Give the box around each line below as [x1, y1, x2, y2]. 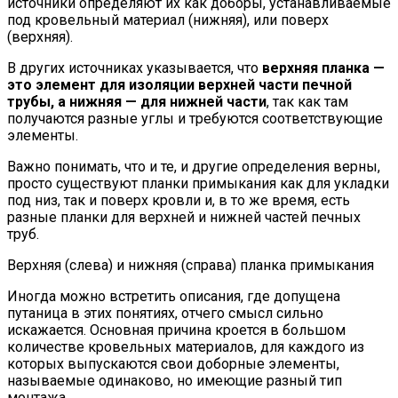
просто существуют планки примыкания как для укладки [7, 175, 389, 193]
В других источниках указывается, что [7, 60, 262, 77]
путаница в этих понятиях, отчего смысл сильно [7, 305, 323, 322]
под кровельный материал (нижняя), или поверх [7, 12, 329, 29]
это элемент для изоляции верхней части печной [7, 76, 352, 94]
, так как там [267, 93, 348, 111]
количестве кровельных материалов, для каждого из [7, 338, 364, 356]
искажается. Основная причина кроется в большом [7, 322, 346, 339]
